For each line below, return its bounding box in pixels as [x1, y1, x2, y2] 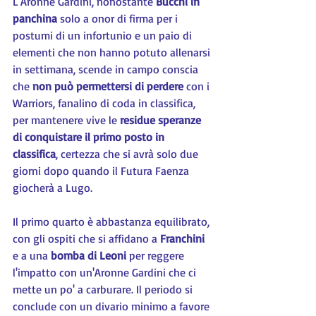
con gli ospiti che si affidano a [13, 231, 160, 245]
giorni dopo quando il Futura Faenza [13, 164, 192, 178]
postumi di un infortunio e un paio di [13, 28, 195, 42]
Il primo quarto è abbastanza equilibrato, [13, 214, 212, 229]
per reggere [126, 248, 187, 262]
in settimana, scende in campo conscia [13, 62, 201, 76]
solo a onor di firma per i [57, 11, 181, 25]
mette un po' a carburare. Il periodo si [13, 282, 195, 296]
